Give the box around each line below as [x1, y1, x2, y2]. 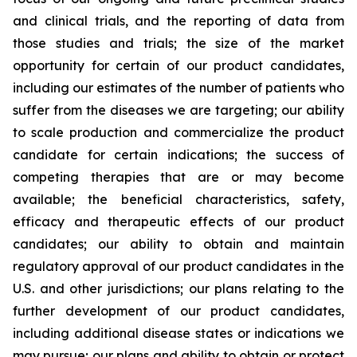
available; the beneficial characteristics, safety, [13, 191, 344, 208]
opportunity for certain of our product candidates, [13, 57, 344, 74]
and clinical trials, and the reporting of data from [13, 13, 344, 29]
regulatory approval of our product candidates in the [13, 258, 344, 275]
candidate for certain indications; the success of [13, 147, 344, 163]
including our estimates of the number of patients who [13, 80, 344, 96]
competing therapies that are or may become [13, 169, 344, 186]
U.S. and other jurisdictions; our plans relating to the [13, 280, 344, 297]
